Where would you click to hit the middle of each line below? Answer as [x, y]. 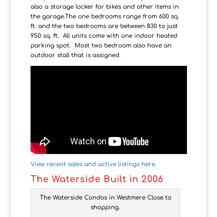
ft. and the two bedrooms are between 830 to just [104, 26]
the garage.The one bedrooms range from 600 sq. [105, 16]
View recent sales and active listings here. [93, 164]
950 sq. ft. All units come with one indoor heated [104, 36]
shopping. [106, 208]
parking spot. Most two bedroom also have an [101, 45]
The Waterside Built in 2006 [97, 179]
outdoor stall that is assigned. [75, 55]
